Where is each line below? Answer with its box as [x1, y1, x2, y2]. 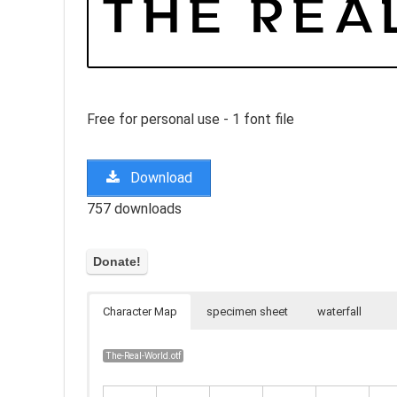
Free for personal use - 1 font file [87, 110, 294, 128]
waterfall [317, 305, 362, 319]
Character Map [103, 305, 177, 319]
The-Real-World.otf [105, 350, 182, 362]
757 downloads [87, 199, 182, 217]
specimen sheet [206, 305, 288, 319]
